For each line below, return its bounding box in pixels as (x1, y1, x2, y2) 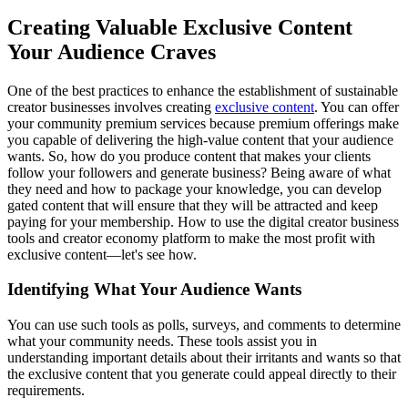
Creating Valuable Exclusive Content (7, 15, 352, 39)
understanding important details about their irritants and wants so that (7, 350, 401, 366)
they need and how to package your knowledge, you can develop (7, 180, 382, 197)
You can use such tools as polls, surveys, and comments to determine (7, 317, 401, 333)
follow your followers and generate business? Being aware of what (7, 164, 391, 180)
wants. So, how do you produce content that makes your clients (7, 148, 371, 164)
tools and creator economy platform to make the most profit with (7, 229, 375, 246)
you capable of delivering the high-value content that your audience (7, 131, 393, 148)
